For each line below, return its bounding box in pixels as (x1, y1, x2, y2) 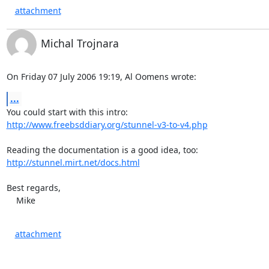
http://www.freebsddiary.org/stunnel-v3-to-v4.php (6, 118, 208, 130)
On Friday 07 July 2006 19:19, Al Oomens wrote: (6, 70, 196, 82)
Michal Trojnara (40, 35, 119, 50)
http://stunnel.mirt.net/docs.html (6, 156, 140, 168)
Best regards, (6, 181, 61, 193)
